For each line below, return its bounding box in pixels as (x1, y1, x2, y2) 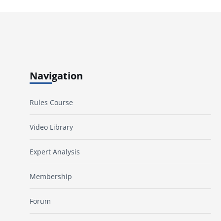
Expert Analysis (30, 147, 80, 157)
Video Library (30, 122, 73, 132)
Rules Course (30, 98, 73, 108)
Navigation (30, 69, 83, 82)
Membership (30, 172, 72, 182)
